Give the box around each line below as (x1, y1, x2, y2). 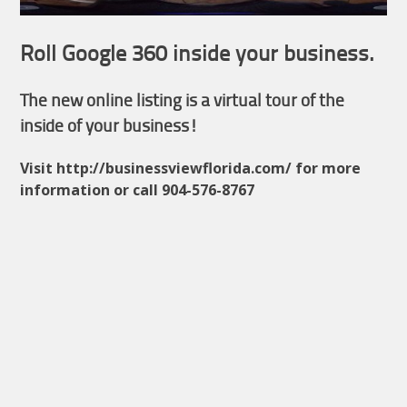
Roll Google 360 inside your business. (20, 44, 375, 66)
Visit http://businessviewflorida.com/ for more (20, 158, 362, 179)
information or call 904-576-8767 (20, 180, 259, 201)
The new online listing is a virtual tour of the (20, 93, 345, 111)
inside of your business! (20, 118, 199, 136)
